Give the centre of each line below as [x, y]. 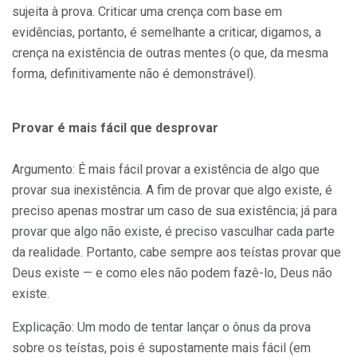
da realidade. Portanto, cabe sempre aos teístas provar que [177, 252]
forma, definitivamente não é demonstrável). [134, 73]
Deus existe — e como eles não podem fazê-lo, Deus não [172, 273]
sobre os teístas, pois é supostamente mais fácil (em [161, 347]
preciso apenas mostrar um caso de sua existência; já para [175, 210]
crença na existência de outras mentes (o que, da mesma [170, 53]
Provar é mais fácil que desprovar [115, 127]
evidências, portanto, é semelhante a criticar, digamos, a [167, 32]
